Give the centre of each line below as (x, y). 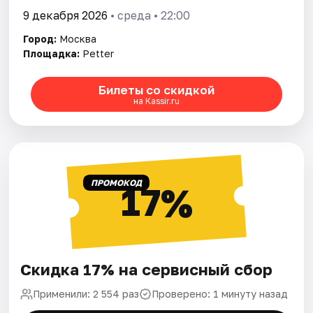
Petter (99, 54)
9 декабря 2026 (66, 16)
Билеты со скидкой (156, 89)
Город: (40, 39)
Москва (78, 39)
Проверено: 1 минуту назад (220, 294)
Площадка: (52, 54)
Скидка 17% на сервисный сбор (147, 270)
